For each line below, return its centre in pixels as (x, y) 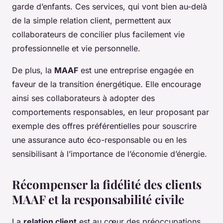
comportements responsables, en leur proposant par (111, 112)
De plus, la (33, 70)
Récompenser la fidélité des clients (107, 184)
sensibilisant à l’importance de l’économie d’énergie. (110, 154)
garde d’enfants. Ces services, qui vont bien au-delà (110, 7)
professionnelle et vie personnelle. (76, 49)
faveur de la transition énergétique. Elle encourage (107, 84)
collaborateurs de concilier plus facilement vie (98, 35)
